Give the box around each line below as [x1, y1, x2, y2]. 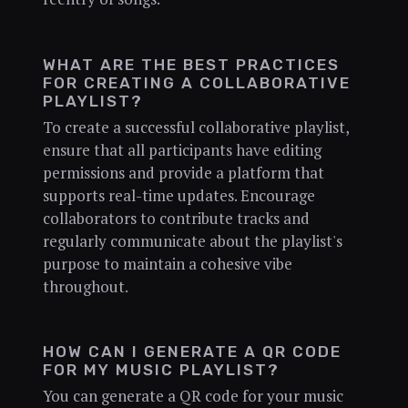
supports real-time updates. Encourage [42, 184, 315, 206]
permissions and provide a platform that [42, 161, 324, 183]
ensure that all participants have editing [42, 138, 321, 160]
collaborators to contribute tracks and [42, 207, 310, 229]
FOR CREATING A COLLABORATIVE [42, 73, 351, 92]
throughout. [42, 275, 128, 297]
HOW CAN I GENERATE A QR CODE [42, 342, 342, 362]
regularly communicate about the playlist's [42, 229, 342, 251]
